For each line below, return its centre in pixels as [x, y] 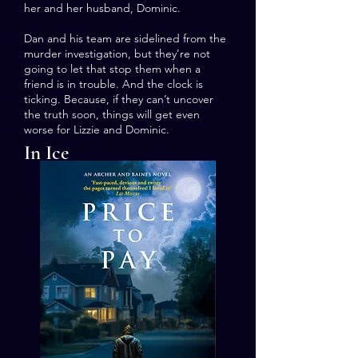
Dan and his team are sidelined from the [125, 38]
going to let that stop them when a [112, 69]
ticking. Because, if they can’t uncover [119, 99]
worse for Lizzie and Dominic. [97, 129]
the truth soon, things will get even [112, 114]
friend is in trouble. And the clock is [113, 84]
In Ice [46, 153]
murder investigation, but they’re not [117, 54]
